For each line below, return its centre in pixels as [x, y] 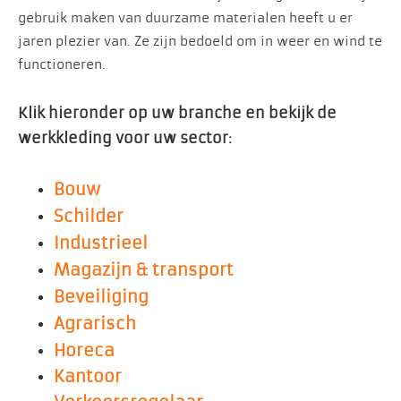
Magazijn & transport [144, 270]
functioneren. [62, 64]
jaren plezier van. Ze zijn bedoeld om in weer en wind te [200, 41]
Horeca [84, 350]
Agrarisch [95, 324]
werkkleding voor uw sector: [125, 138]
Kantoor [88, 376]
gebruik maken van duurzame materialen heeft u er [185, 18]
